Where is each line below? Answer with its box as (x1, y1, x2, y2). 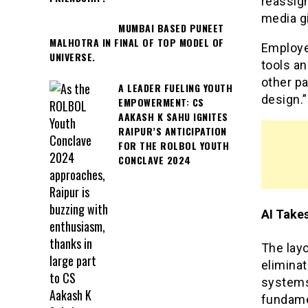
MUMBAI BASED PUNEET (118, 21, 224, 36)
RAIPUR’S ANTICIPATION (118, 123, 227, 138)
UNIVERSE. (49, 49, 96, 65)
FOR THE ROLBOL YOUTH (118, 137, 229, 153)
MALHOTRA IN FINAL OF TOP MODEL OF (49, 35, 224, 50)
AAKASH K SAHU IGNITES (118, 109, 228, 124)
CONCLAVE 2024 (118, 152, 191, 167)
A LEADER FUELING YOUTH (118, 80, 232, 95)
